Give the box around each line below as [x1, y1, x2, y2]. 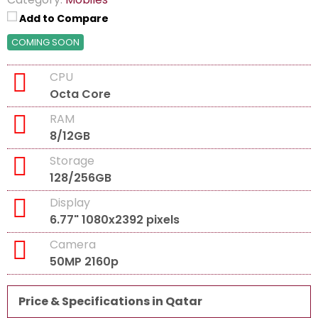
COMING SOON [11, 35, 79, 49]
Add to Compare [19, 11, 109, 26]
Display [50, 194, 90, 211]
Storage [50, 153, 94, 169]
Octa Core [50, 86, 111, 102]
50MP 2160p [50, 253, 119, 270]
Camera [50, 236, 96, 253]
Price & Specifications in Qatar [18, 293, 202, 309]
